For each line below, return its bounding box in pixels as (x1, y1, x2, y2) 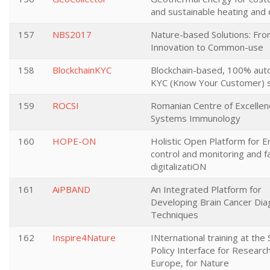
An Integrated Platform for (151, 183, 262, 195)
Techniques (151, 209, 198, 221)
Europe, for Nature (151, 257, 229, 269)
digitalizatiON (151, 160, 206, 172)
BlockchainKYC (52, 64, 111, 76)
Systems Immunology (151, 112, 240, 124)
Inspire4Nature (52, 231, 116, 243)
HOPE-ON (52, 135, 96, 147)
